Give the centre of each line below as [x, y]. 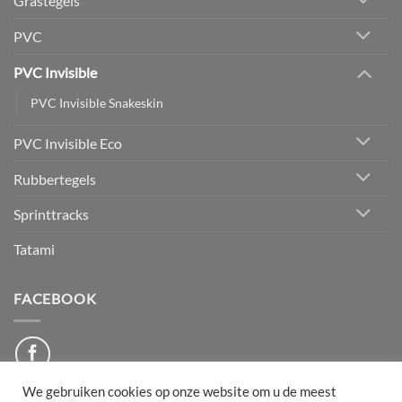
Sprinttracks [51, 214]
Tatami [34, 249]
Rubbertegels [55, 179]
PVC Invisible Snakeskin [97, 102]
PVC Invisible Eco [68, 143]
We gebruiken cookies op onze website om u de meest [179, 392]
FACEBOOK [55, 299]
